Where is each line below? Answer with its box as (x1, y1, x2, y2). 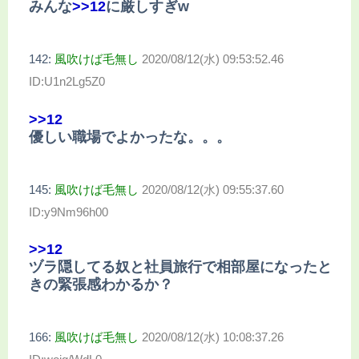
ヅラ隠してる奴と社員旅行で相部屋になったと (29, 258, 332, 275)
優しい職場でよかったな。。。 (29, 128, 231, 145)
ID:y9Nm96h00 (29, 204, 108, 219)
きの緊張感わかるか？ (29, 276, 173, 292)
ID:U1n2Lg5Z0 (29, 75, 105, 89)
